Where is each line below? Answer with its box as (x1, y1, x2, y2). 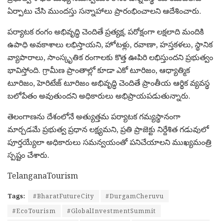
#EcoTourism (12, 207, 56, 216)
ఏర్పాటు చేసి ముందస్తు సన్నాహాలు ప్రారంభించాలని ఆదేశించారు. (7, 5, 201, 17)
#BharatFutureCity (33, 192, 94, 201)
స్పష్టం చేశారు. (7, 149, 49, 161)
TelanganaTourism (7, 170, 78, 182)
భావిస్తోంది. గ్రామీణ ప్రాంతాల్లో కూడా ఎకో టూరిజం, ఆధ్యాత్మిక (7, 65, 190, 76)
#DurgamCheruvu (106, 192, 164, 201)
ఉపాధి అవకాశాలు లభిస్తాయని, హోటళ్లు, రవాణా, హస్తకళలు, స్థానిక (7, 39, 213, 50)
